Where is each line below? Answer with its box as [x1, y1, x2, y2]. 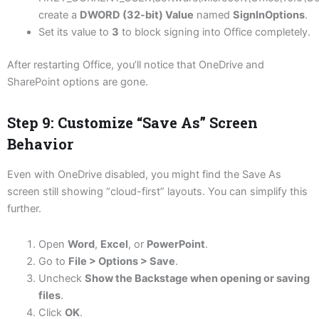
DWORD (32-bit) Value [79, 9, 194, 22]
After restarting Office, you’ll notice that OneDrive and [7, 58, 264, 72]
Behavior [7, 135, 73, 154]
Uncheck [38, 271, 85, 285]
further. [7, 202, 41, 216]
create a [38, 9, 80, 22]
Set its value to [38, 26, 112, 39]
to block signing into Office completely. [118, 26, 310, 39]
